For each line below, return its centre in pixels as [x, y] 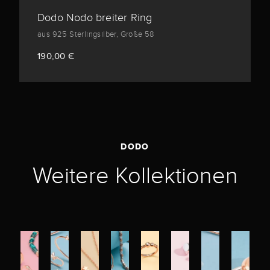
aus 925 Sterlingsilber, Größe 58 [96, 35]
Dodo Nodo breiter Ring [95, 18]
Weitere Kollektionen [135, 176]
